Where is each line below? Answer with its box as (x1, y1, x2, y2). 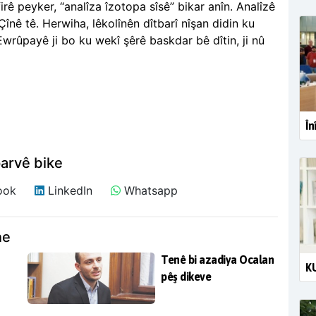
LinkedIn (44, 183, 92, 197)
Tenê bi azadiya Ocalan (161, 253, 274, 266)
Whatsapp (120, 183, 178, 197)
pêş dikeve (161, 270, 211, 283)
